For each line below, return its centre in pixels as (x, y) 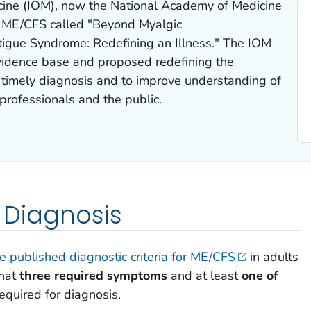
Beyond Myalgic (137, 24)
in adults (273, 257)
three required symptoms (93, 275)
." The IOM (241, 43)
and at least (204, 275)
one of (260, 275)
